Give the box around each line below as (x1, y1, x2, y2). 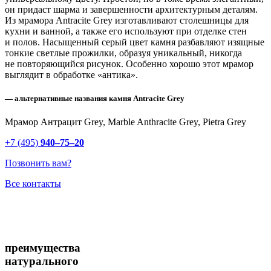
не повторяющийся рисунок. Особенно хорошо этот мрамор (5, 59, 253, 70)
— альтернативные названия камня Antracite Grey (5, 94, 184, 103)
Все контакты (5, 178, 61, 189)
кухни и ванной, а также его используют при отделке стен (5, 26, 247, 37)
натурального (5, 255, 79, 268)
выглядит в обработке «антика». (5, 70, 138, 80)
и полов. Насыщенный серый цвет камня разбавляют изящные (5, 37, 264, 48)
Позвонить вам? (5, 158, 71, 169)
